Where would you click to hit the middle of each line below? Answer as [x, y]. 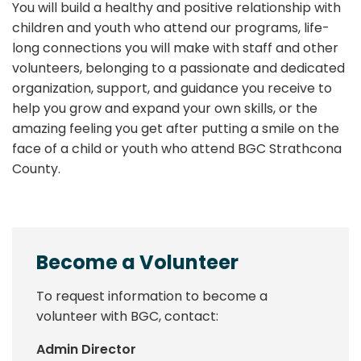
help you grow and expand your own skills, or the [165, 108]
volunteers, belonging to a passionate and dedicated [178, 68]
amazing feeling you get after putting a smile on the [176, 128]
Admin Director [86, 349]
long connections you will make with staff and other [175, 48]
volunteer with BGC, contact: [127, 316]
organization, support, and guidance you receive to [172, 88]
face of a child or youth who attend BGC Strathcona [177, 148]
